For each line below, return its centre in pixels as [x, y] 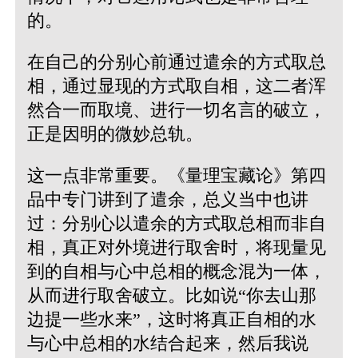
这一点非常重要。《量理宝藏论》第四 [176, 176]
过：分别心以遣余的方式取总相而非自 [176, 224]
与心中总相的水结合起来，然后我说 [167, 344]
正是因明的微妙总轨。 [115, 134]
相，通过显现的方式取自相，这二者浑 [176, 86]
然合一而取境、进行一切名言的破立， [176, 110]
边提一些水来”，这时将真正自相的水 [171, 320]
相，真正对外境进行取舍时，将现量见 [176, 248]
